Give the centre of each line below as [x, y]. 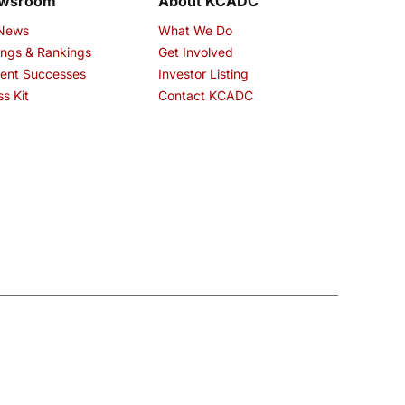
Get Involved [195, 52]
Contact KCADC [205, 96]
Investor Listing [203, 74]
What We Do [195, 31]
